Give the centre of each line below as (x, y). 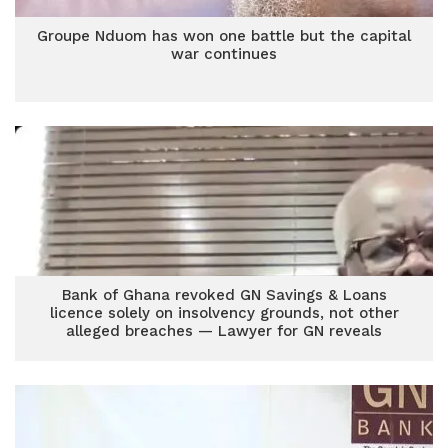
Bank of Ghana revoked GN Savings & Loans (224, 295)
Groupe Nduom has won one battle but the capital (224, 36)
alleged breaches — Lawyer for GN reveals (224, 331)
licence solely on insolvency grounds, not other (224, 313)
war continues (224, 54)
